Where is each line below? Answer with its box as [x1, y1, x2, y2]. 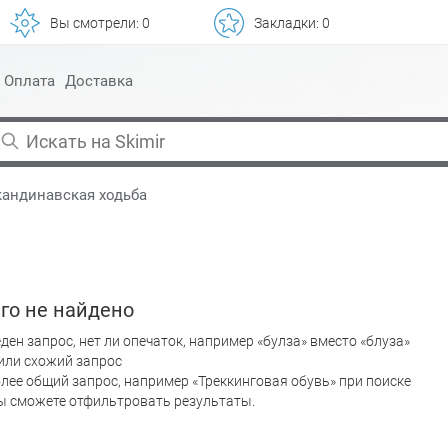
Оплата [4, 71, 55, 90]
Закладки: [254, 14, 322, 31]
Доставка [65, 71, 133, 90]
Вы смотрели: [50, 14, 142, 31]
